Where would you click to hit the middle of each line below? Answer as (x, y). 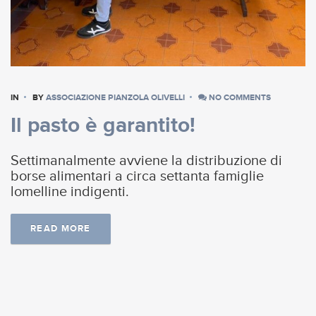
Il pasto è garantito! (103, 126)
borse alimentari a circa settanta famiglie (137, 177)
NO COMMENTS (239, 97)
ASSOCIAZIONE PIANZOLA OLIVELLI (115, 97)
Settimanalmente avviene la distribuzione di (146, 161)
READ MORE (61, 229)
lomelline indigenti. (72, 192)
